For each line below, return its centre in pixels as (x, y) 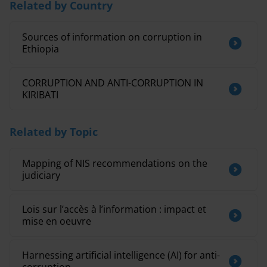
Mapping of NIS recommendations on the (115, 163)
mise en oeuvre (57, 221)
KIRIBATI (40, 95)
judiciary (41, 175)
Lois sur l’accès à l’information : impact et (114, 209)
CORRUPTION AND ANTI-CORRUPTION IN (113, 83)
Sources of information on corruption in (112, 37)
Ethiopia (41, 49)
